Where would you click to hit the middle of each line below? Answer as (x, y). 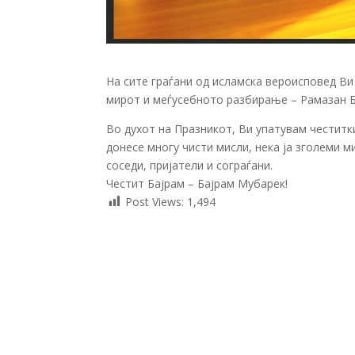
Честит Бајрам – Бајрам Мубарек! (197, 183)
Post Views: (155, 201)
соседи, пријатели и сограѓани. (190, 165)
